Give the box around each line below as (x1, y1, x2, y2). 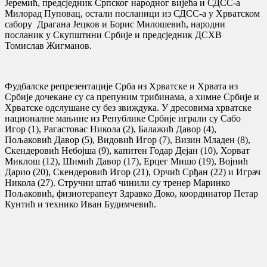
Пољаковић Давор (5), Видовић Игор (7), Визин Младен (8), (5, 134, 250, 145)
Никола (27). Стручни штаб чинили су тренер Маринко (5, 177, 230, 188)
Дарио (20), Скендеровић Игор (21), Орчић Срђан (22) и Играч (5, 166, 260, 177)
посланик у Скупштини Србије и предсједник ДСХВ (5, 29, 222, 40)
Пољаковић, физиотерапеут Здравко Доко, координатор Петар (5, 188, 258, 198)
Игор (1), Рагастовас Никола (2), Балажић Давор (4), (5, 123, 216, 134)
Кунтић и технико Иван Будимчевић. (5, 198, 156, 209)
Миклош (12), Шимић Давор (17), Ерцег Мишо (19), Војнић (5, 156, 248, 166)
